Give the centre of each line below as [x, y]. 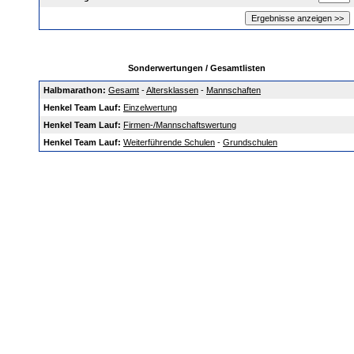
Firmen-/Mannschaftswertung [180, 125]
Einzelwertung [150, 107]
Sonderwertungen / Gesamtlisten [197, 68]
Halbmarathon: [75, 90]
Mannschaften [233, 90]
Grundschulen [250, 142]
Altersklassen [172, 90]
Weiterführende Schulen [169, 142]
